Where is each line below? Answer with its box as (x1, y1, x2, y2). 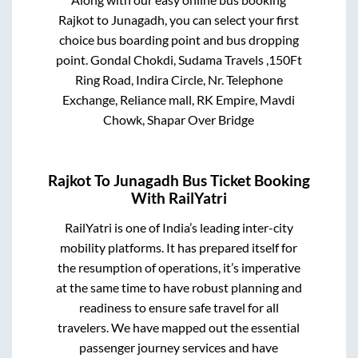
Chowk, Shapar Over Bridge (103, 112, 255, 128)
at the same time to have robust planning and (55, 279, 302, 295)
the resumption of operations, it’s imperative (57, 259, 300, 275)
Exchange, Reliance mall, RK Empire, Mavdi (62, 92, 296, 108)
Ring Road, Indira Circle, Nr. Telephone (74, 72, 283, 88)
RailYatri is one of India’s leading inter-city (64, 219, 293, 235)
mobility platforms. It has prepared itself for (60, 239, 298, 255)
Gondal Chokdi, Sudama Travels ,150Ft (89, 52, 302, 68)
